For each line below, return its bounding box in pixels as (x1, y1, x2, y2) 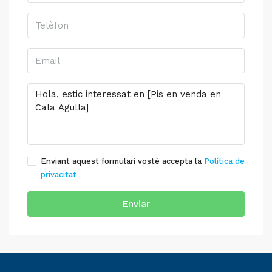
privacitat (41, 170, 76, 180)
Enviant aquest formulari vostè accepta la (41, 157, 204, 166)
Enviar (122, 199, 150, 210)
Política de (204, 157, 245, 166)
